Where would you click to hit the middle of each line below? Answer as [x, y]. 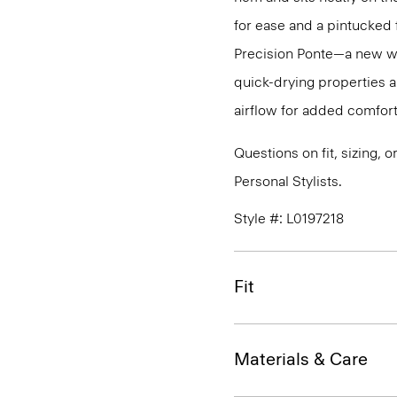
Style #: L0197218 [289, 218]
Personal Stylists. [288, 181]
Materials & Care [301, 359]
